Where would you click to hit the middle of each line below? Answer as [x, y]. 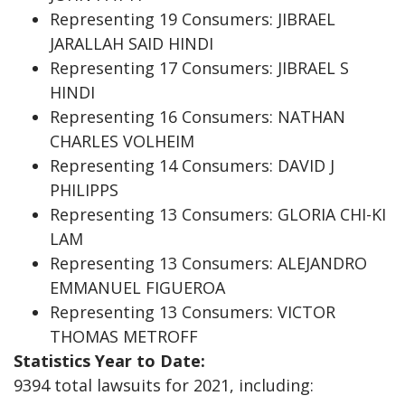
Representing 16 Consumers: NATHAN [198, 116]
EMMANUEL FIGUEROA [137, 287]
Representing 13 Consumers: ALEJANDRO [208, 263]
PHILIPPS [84, 189]
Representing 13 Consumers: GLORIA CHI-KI [218, 214]
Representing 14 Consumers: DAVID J [192, 165]
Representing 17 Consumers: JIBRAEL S [199, 67]
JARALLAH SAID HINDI [132, 43]
